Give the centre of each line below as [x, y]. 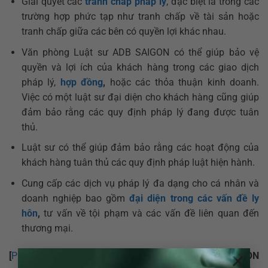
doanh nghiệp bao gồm [75, 198]
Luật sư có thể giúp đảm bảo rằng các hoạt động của [140, 148]
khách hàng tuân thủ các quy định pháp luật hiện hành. [138, 163]
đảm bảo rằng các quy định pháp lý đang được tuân [140, 112]
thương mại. [47, 228]
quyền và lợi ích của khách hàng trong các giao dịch [140, 67]
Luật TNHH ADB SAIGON [204, 255]
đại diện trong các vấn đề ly [194, 198]
